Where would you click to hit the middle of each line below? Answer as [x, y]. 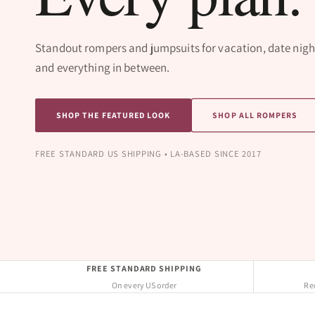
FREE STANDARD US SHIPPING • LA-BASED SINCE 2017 [148, 153]
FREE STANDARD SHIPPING [144, 268]
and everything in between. [103, 67]
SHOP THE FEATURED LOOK [114, 115]
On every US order [144, 285]
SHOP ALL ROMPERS [255, 115]
